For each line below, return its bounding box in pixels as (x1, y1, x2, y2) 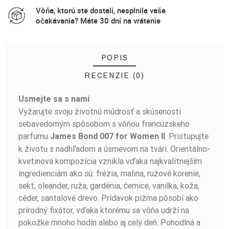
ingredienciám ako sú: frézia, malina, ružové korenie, (18, 168, 200, 179)
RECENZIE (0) (84, 69, 145, 81)
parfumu (18, 131, 48, 142)
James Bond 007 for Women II (48, 131, 165, 142)
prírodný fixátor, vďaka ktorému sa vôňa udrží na (18, 205, 189, 216)
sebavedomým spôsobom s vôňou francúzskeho (18, 119, 190, 129)
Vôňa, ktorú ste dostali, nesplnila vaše (36, 5, 166, 16)
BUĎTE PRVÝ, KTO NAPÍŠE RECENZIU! (32, 99, 149, 107)
